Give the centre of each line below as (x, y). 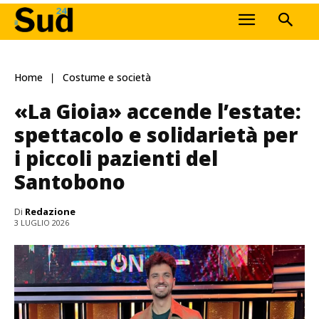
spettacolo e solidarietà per (156, 134)
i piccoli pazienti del (116, 158)
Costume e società (107, 78)
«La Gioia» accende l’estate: (158, 111)
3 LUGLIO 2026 (42, 223)
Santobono (70, 181)
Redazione (50, 211)
